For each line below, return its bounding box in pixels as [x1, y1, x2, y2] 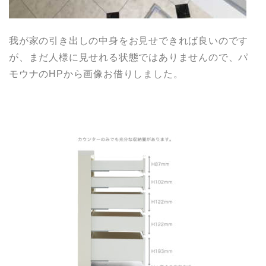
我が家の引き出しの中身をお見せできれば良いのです [9, 36, 249, 46]
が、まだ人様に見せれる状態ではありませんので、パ [9, 52, 249, 63]
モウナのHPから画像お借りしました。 [9, 69, 183, 80]
